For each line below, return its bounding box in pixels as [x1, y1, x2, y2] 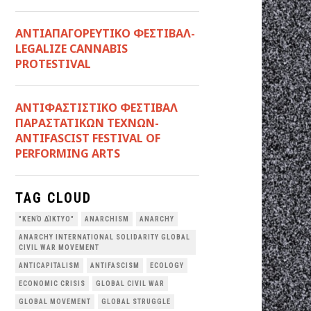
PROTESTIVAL [15, 56, 91, 72]
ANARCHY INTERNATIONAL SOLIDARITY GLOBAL [19, 233, 190, 241]
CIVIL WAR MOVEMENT [19, 243, 99, 251]
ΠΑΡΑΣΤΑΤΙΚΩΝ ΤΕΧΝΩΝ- [15, 115, 159, 131]
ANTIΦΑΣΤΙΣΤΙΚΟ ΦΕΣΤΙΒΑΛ [15, 99, 178, 115]
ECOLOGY [150, 261, 184, 269]
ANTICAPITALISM [19, 261, 80, 269]
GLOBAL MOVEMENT [19, 297, 91, 305]
